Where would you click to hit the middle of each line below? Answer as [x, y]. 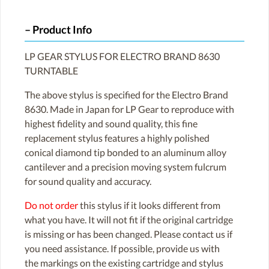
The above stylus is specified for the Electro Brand [126, 94]
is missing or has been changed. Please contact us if [128, 234]
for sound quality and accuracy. [88, 181]
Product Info [62, 30]
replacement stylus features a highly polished [117, 138]
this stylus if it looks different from [149, 205]
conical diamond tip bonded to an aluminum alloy [125, 152]
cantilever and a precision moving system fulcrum [125, 166]
